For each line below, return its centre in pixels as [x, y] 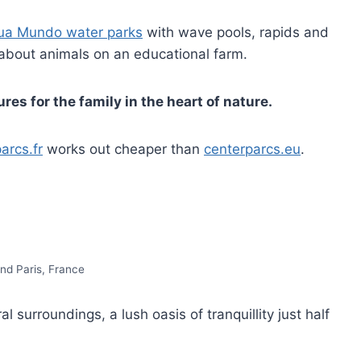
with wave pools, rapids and [236, 32]
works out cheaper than [123, 149]
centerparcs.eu [252, 149]
